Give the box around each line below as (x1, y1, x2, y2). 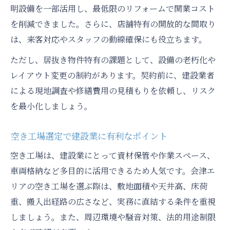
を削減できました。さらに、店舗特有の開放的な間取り (10, 18, 216, 30)
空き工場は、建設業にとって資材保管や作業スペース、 (10, 149, 215, 162)
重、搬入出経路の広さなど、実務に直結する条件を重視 (10, 196, 216, 208)
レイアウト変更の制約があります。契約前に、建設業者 (10, 69, 215, 82)
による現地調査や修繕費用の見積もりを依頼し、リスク (10, 85, 216, 97)
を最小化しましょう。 (10, 100, 92, 112)
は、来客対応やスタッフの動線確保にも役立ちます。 (10, 33, 207, 46)
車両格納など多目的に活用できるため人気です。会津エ (10, 165, 215, 177)
